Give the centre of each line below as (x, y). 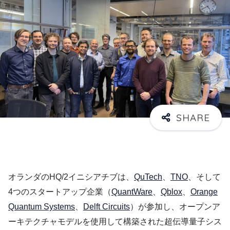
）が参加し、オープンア (175, 207)
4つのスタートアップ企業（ (60, 192)
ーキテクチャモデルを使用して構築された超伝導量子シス (115, 222)
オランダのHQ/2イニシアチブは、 (71, 177)
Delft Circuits (107, 207)
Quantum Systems (42, 207)
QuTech (148, 177)
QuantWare (132, 192)
